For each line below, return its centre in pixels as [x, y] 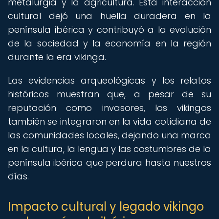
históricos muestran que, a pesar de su [109, 94]
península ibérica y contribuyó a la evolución [109, 30]
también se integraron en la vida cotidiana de [109, 121]
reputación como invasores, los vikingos [109, 108]
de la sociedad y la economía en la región [109, 43]
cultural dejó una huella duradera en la [109, 16]
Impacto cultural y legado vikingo [106, 207]
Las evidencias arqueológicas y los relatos [109, 80]
